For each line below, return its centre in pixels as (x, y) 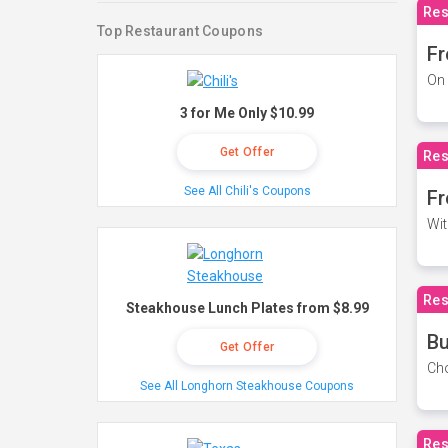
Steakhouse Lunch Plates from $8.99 (247, 308)
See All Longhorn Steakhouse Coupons (247, 386)
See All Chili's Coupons (247, 191)
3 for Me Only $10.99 (247, 113)
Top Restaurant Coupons (180, 31)
